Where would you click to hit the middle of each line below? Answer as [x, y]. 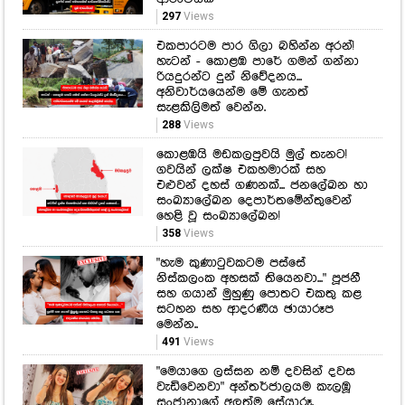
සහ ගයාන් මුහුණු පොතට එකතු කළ [259, 294]
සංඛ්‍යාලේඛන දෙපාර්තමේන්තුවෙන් [254, 201]
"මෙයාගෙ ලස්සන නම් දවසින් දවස [255, 372]
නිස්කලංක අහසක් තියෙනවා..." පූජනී [258, 279]
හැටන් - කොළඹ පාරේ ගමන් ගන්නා [257, 62]
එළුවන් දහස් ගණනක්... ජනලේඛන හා [262, 186]
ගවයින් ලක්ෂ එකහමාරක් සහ [240, 170]
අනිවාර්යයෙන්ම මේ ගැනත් [232, 93]
